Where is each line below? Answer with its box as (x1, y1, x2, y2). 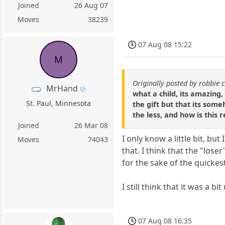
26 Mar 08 (74, 121, 108, 131)
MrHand (46, 83, 78, 94)
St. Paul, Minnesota (26, 98, 91, 108)
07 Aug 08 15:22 (138, 40, 192, 50)
